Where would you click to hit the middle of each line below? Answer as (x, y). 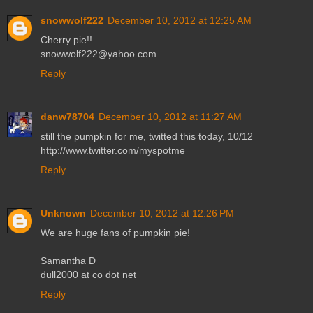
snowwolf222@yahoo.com (99, 54)
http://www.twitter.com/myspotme (113, 151)
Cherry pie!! (66, 40)
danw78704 (67, 117)
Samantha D (68, 261)
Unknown (63, 213)
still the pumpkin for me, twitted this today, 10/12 (147, 137)
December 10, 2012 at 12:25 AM (180, 21)
